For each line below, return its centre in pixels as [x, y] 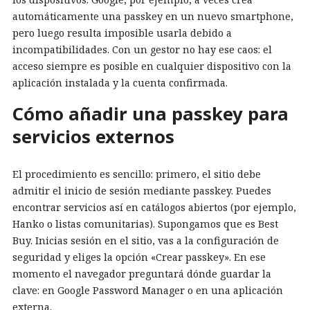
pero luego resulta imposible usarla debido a [122, 33]
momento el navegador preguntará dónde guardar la [142, 273]
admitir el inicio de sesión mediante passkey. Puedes [142, 190]
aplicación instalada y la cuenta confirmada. [120, 82]
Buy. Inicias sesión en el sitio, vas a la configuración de [146, 240]
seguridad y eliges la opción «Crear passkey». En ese [139, 257]
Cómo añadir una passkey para [151, 113]
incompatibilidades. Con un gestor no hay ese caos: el [142, 49]
